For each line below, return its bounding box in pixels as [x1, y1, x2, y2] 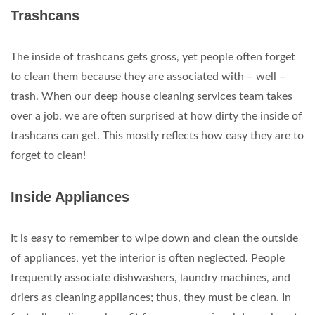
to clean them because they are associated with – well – [11, 71, 285, 82]
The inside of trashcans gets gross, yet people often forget [11, 51, 295, 63]
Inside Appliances [11, 189, 129, 205]
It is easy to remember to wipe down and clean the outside [11, 233, 298, 244]
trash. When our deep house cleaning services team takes [11, 91, 292, 102]
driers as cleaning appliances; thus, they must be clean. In [11, 292, 291, 303]
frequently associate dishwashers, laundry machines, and [11, 272, 290, 283]
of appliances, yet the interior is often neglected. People [11, 252, 285, 264]
